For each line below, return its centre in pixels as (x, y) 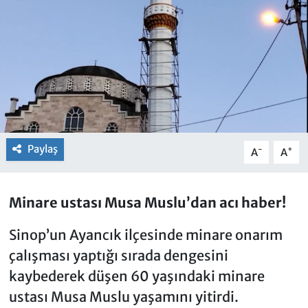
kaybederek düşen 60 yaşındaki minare (136, 276)
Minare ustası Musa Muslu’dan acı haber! (147, 203)
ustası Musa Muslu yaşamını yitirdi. (123, 297)
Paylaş (42, 149)
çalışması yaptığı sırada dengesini (118, 256)
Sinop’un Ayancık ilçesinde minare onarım (145, 235)
